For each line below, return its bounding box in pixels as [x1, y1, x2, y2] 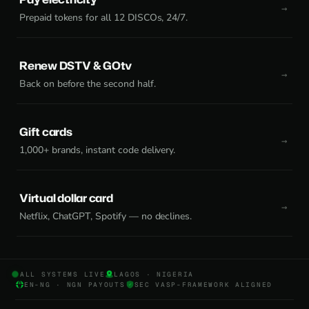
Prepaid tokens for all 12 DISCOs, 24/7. [19, 10, 188, 24]
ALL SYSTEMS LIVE [20, 269, 106, 279]
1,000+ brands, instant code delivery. [19, 143, 176, 157]
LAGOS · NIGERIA [114, 269, 195, 279]
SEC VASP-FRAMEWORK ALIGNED [134, 279, 272, 289]
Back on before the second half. [19, 77, 156, 90]
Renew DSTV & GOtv [19, 57, 132, 73]
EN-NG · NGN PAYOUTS [24, 279, 126, 289]
